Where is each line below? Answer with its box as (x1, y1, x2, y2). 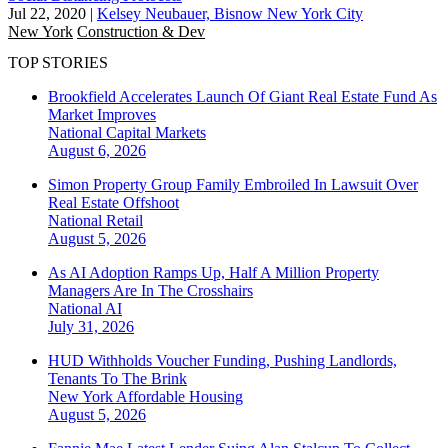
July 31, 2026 (48, 318, 134, 336)
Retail (106, 212, 143, 230)
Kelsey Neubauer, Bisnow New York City (97, 4, 363, 22)
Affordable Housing (116, 388, 243, 406)
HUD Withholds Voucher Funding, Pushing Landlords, (48, 352, 397, 370)
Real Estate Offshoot (48, 194, 179, 212)
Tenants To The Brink (48, 370, 187, 388)
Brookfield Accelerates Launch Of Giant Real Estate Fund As (48, 88, 437, 106)
